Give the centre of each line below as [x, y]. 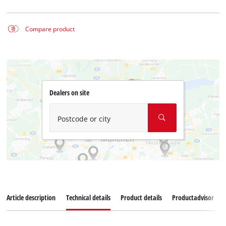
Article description [31, 198]
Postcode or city [84, 119]
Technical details [88, 198]
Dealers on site [69, 93]
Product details [141, 198]
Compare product [50, 29]
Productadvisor [193, 198]
